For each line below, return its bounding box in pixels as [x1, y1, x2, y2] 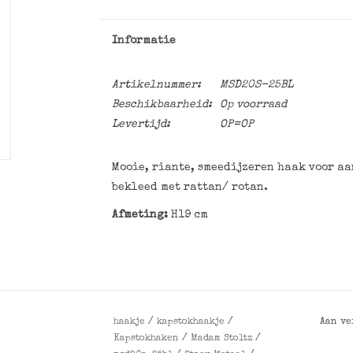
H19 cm [170, 210, 208, 221]
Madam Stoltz [191, 334, 252, 344]
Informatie [111, 35, 176, 46]
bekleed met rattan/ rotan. [111, 182, 268, 193]
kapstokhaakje [157, 318, 225, 328]
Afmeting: [111, 210, 171, 221]
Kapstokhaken [113, 334, 179, 344]
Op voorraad [219, 99, 287, 110]
